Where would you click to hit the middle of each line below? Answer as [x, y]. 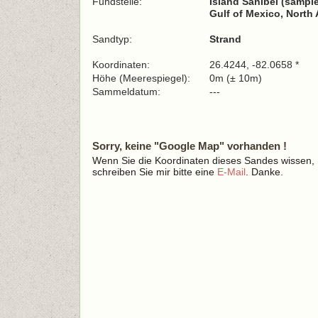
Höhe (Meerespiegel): [141, 78]
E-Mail [231, 172]
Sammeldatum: [128, 92]
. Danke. [264, 172]
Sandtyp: [112, 39]
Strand [225, 39]
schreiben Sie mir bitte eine [155, 172]
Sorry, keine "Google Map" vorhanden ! [190, 146]
